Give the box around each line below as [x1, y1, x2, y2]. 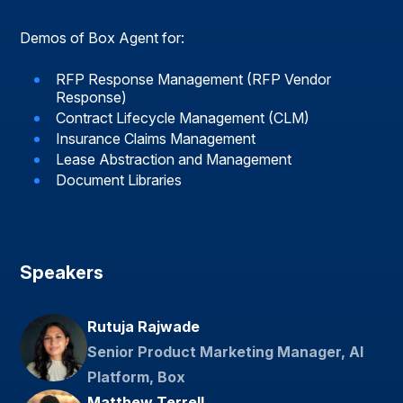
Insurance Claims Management [56, 130, 256, 148]
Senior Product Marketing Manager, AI [87, 343, 364, 362]
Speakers [20, 262, 104, 284]
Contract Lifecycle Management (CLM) [56, 109, 310, 128]
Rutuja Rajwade [87, 318, 201, 336]
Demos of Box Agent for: [20, 29, 185, 48]
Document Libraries [56, 171, 183, 190]
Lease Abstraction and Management [56, 150, 292, 169]
